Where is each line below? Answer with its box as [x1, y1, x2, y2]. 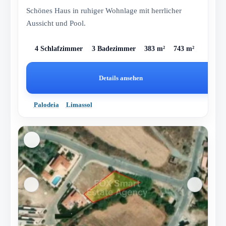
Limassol [66, 101, 92, 109]
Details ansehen [99, 74, 143, 82]
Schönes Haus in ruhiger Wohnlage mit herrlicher [26, 6, 182, 15]
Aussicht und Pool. [26, 19, 86, 28]
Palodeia [33, 101, 59, 109]
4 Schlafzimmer [35, 45, 83, 53]
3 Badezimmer [91, 45, 136, 53]
